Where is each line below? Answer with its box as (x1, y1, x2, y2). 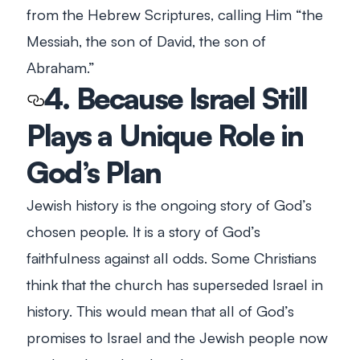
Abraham (27, 57, 87, 76)
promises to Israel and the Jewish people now (27, 327, 328, 346)
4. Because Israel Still (44, 80, 308, 117)
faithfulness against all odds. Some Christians (27, 247, 317, 267)
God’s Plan (27, 153, 161, 190)
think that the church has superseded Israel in (27, 274, 323, 293)
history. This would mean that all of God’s (27, 301, 294, 320)
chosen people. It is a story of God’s (27, 221, 260, 240)
